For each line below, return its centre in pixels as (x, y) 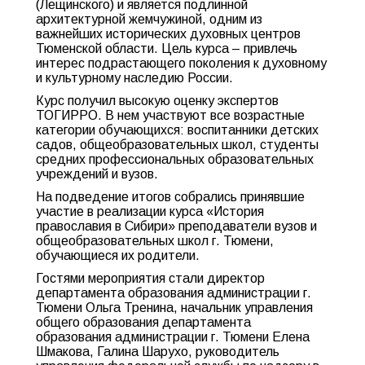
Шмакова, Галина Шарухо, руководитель (158, 352)
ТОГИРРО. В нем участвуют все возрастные (170, 115)
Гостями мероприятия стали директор (150, 278)
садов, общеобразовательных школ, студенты (177, 145)
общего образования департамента (143, 322)
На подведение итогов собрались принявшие (170, 197)
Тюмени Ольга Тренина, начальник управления (174, 308)
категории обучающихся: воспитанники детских (177, 130)
